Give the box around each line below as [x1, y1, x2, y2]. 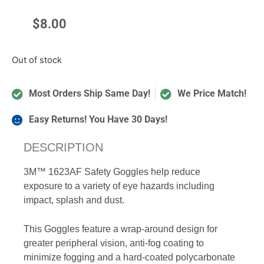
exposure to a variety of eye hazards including [24, 180, 215, 191]
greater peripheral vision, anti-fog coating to [24, 237, 204, 248]
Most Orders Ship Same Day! [28, 88, 150, 100]
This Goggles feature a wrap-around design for [24, 223, 218, 234]
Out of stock [12, 54, 62, 65]
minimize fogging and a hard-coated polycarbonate [24, 252, 236, 262]
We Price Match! [177, 88, 246, 100]
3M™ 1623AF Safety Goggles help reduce [24, 166, 201, 177]
